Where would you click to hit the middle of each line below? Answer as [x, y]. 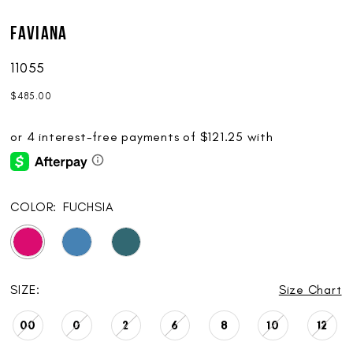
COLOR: [34, 207]
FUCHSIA [88, 207]
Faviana [39, 34]
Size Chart [310, 289]
